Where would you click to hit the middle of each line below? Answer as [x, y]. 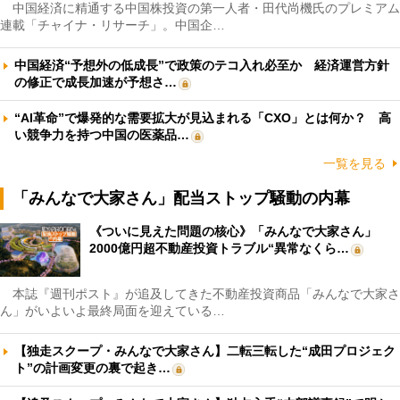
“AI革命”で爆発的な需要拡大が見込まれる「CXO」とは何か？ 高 [203, 117]
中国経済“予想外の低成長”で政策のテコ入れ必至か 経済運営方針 [202, 65]
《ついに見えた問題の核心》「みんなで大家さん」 [233, 231]
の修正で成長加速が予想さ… [96, 82]
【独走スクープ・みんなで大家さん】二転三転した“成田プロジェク [205, 350]
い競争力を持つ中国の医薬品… [102, 134]
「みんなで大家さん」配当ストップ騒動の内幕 [181, 198]
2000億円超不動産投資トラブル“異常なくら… [219, 248]
